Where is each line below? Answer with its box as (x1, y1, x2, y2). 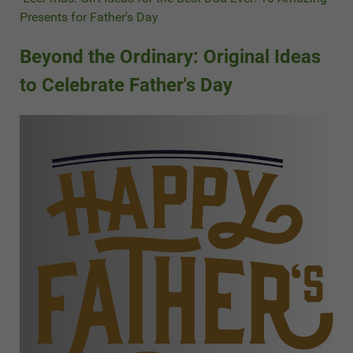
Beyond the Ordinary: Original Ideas (20, 46, 321, 69)
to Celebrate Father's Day (20, 74, 232, 97)
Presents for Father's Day (20, 9, 158, 25)
